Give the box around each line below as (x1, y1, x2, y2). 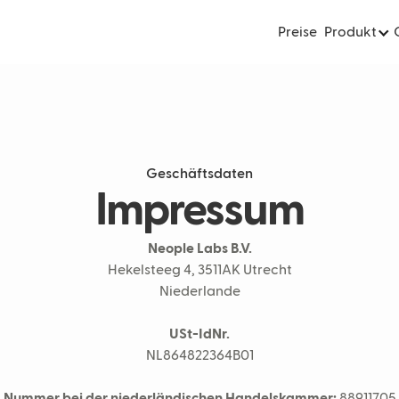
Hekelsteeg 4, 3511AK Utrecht (107, 264, 292, 278)
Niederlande (159, 285, 240, 299)
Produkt (323, 26, 377, 40)
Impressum (94, 190, 305, 234)
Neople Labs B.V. (147, 242, 252, 256)
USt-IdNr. (169, 328, 230, 342)
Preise (277, 26, 317, 40)
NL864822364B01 (145, 349, 254, 363)
